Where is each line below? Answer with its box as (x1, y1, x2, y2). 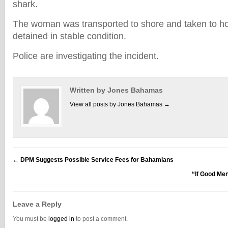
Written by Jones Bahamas (70, 86, 163, 94)
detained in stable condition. (13, 31, 126, 41)
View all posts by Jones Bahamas (70, 101, 164, 108)
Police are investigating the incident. (13, 51, 159, 61)
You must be (13, 215, 48, 222)
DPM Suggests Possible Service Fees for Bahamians (19, 156, 174, 163)
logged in (48, 215, 74, 222)
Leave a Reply (13, 200, 62, 208)
